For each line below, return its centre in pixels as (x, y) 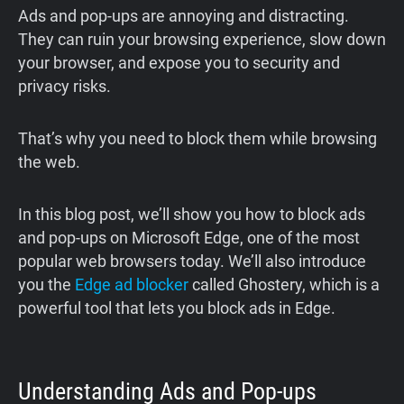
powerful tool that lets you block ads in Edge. (177, 308)
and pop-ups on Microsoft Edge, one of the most (189, 238)
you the (46, 285)
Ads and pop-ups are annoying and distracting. (184, 16)
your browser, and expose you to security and (179, 63)
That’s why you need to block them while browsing (197, 139)
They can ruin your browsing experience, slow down (202, 40)
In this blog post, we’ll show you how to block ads (192, 215)
